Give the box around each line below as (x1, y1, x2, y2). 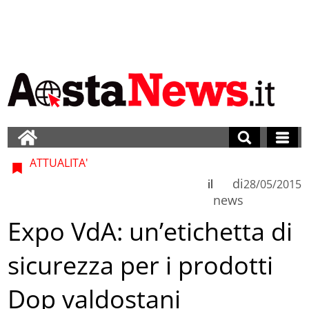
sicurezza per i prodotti (8, 248, 274, 283)
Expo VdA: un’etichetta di (8, 215, 293, 249)
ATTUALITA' (27, 154, 89, 170)
